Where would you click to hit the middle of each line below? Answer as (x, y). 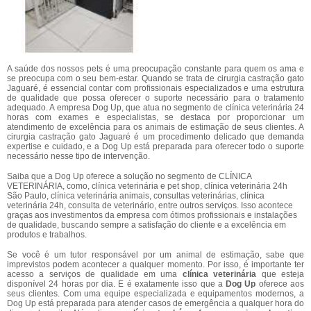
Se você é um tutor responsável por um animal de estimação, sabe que (155, 255)
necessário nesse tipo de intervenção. (78, 156)
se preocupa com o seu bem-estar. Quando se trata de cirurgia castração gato (155, 78)
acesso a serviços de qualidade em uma (95, 274)
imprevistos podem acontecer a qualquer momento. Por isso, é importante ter (155, 264)
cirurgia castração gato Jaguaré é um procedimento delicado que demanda (155, 137)
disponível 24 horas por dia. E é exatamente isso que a (117, 284)
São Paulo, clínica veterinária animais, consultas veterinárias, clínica (136, 196)
